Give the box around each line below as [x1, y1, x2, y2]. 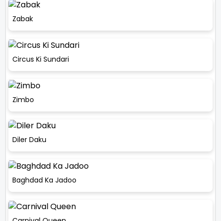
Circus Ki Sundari [12, 54, 69, 65]
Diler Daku [12, 135, 46, 145]
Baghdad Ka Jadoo [12, 175, 76, 185]
